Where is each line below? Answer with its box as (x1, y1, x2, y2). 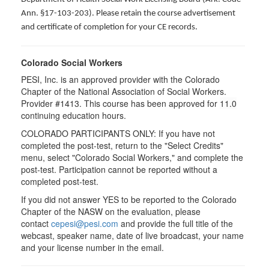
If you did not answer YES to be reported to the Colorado (21, 193, 237, 205)
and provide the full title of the (118, 217, 233, 229)
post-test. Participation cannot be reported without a (21, 163, 217, 175)
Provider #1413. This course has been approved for (21, 97, 220, 109)
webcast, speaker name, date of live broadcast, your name (21, 229, 244, 241)
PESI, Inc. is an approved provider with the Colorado (21, 73, 220, 85)
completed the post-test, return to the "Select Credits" (21, 139, 223, 151)
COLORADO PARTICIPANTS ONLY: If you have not (21, 127, 215, 139)
